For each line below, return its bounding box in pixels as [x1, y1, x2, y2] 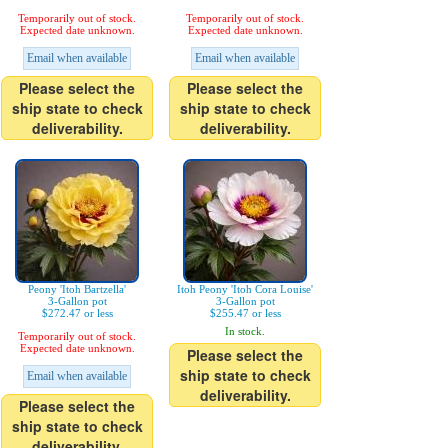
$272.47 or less [41, 307, 113, 320]
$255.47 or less [209, 307, 281, 320]
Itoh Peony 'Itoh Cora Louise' [177, 283, 313, 296]
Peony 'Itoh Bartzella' [28, 283, 126, 296]
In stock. [225, 325, 265, 338]
